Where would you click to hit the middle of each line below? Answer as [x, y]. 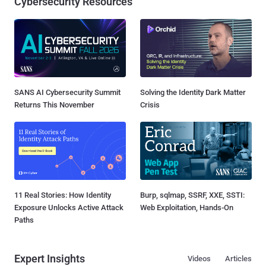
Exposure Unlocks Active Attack [69, 208]
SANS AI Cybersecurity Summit [67, 93]
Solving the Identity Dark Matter [193, 93]
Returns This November [54, 105]
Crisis [150, 105]
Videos [199, 259]
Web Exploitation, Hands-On [187, 208]
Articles [238, 259]
